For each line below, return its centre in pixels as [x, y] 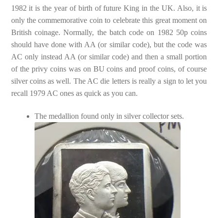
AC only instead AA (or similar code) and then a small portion [109, 56]
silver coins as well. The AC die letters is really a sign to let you [109, 81]
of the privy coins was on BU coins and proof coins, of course [109, 69]
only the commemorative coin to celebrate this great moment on [109, 20]
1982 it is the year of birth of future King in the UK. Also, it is [109, 8]
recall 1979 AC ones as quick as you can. [74, 93]
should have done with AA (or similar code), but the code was [109, 44]
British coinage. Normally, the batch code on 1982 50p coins [109, 32]
